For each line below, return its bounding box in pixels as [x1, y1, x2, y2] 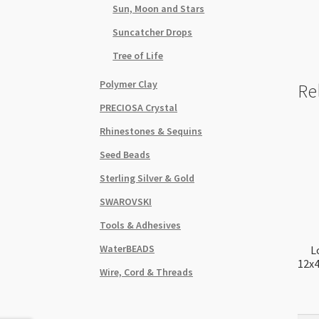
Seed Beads [100, 147, 151, 161]
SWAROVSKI [100, 194, 152, 208]
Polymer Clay [100, 77, 158, 90]
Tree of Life [113, 48, 164, 62]
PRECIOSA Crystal [100, 100, 178, 114]
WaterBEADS [100, 241, 155, 255]
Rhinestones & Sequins [100, 124, 203, 137]
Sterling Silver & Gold [100, 171, 195, 184]
